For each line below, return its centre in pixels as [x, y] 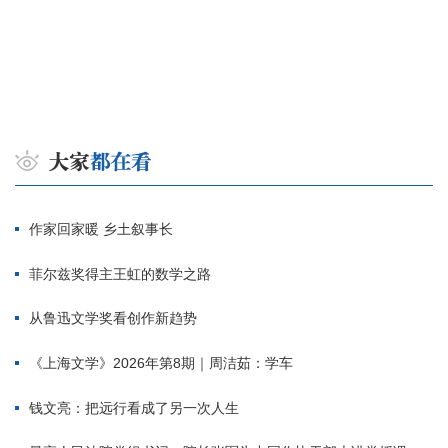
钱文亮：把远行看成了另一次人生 [134, 407]
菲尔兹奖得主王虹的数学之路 [120, 273]
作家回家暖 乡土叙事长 [101, 228]
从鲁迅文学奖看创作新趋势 [113, 318]
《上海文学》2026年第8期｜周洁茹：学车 [161, 362]
